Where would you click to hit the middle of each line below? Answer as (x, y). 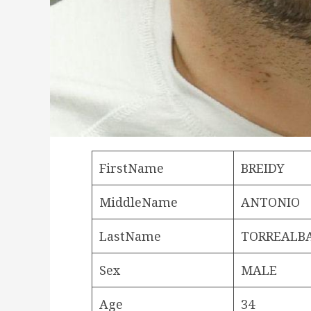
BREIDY (263, 168)
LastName (130, 236)
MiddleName (138, 202)
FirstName (132, 168)
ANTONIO (270, 202)
